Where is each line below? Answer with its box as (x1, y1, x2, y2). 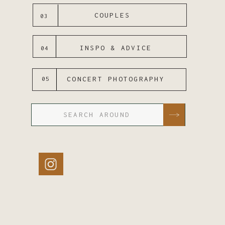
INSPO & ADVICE (79, 44, 152, 52)
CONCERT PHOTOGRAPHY (67, 75, 165, 83)
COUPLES (94, 11, 131, 19)
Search (35, 108, 57, 117)
